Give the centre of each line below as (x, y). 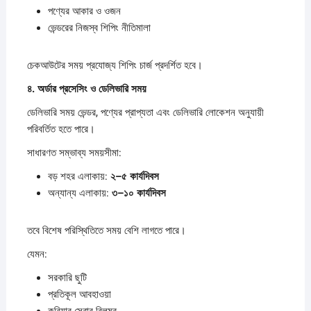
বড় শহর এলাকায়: (79, 176)
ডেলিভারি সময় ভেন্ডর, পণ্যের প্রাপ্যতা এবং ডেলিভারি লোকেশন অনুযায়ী (145, 112)
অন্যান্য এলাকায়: (79, 193)
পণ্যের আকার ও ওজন (84, 11)
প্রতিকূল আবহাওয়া (79, 294)
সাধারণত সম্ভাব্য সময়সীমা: (74, 152)
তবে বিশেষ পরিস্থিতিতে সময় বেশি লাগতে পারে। (106, 230)
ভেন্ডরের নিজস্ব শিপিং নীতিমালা (99, 27)
